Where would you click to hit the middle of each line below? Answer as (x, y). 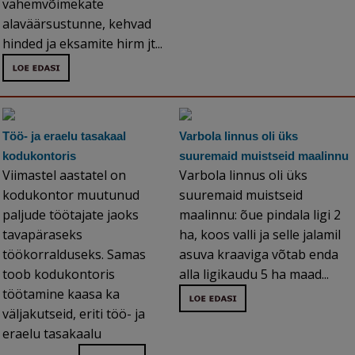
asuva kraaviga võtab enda (259, 255)
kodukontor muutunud (71, 195)
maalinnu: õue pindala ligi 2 (260, 215)
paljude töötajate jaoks (71, 215)
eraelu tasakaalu (52, 334)
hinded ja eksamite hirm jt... (84, 44)
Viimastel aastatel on (64, 176)
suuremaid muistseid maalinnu (264, 156)
